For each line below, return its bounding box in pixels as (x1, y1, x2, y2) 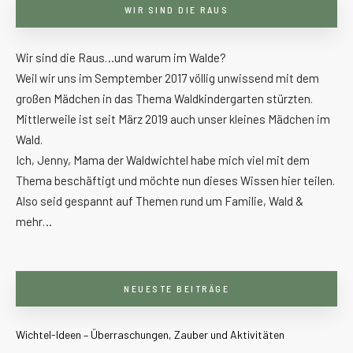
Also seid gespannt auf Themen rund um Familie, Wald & (16, 193, 303, 208)
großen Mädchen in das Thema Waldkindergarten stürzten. (16, 91, 313, 106)
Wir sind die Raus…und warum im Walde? (16, 50, 226, 65)
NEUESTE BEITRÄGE (124, 282, 229, 294)
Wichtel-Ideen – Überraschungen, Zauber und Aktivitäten (16, 327, 284, 341)
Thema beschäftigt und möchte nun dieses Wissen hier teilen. (16, 173, 335, 188)
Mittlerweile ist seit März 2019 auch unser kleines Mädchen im (16, 111, 330, 126)
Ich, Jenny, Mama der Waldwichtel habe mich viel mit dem (16, 152, 310, 167)
